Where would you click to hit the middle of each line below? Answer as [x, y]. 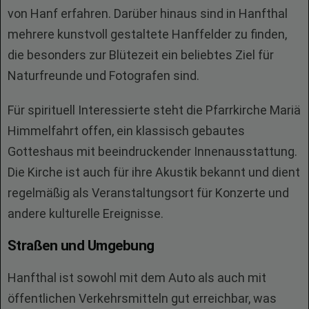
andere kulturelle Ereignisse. [86, 213]
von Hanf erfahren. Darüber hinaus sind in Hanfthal [148, 13]
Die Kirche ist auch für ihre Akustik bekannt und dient [154, 172]
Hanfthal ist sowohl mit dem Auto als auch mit [137, 278]
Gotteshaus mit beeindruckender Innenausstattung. [152, 151]
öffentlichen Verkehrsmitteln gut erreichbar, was [142, 298]
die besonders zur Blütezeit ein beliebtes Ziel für [141, 55]
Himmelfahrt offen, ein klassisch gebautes [126, 131]
